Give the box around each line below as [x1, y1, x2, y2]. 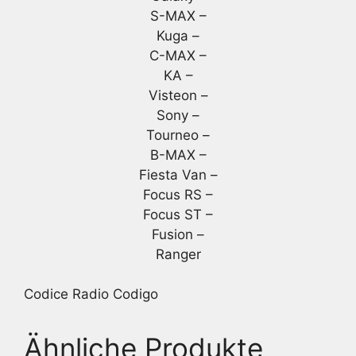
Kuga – [157, 27, 199, 44]
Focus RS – [143, 186, 213, 203]
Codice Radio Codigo [24, 286, 158, 303]
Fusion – [152, 226, 204, 242]
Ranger [155, 246, 201, 262]
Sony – [157, 106, 199, 123]
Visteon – [148, 87, 208, 103]
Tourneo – [146, 126, 210, 143]
